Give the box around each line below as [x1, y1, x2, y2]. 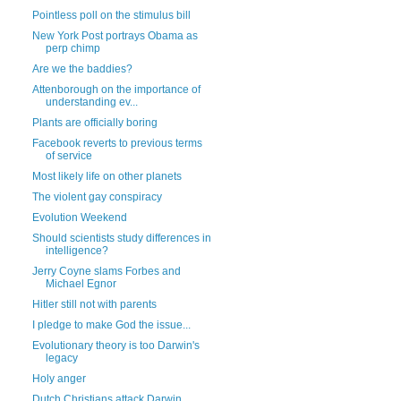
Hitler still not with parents [31, 298, 157, 311]
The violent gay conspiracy [31, 191, 162, 203]
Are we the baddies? [31, 63, 132, 75]
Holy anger [31, 372, 86, 385]
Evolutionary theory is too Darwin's [31, 339, 200, 352]
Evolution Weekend [31, 211, 127, 224]
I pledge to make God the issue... [31, 319, 191, 331]
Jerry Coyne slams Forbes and [31, 265, 181, 277]
